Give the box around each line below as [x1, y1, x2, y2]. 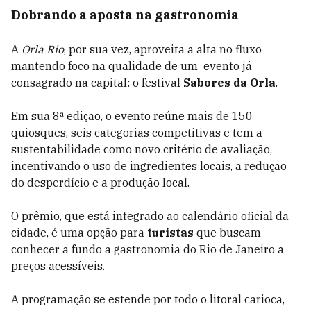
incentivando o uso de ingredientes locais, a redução [11, 159, 287, 173]
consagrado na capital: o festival [11, 76, 183, 90]
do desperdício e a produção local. [11, 176, 190, 190]
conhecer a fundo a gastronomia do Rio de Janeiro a [11, 242, 284, 256]
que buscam [196, 226, 261, 239]
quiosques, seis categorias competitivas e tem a [11, 126, 262, 140]
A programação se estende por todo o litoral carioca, [11, 292, 285, 306]
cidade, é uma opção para [11, 226, 147, 239]
